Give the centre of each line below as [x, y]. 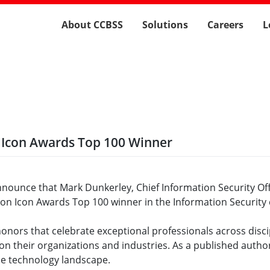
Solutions [165, 25]
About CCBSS [92, 25]
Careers [225, 25]
